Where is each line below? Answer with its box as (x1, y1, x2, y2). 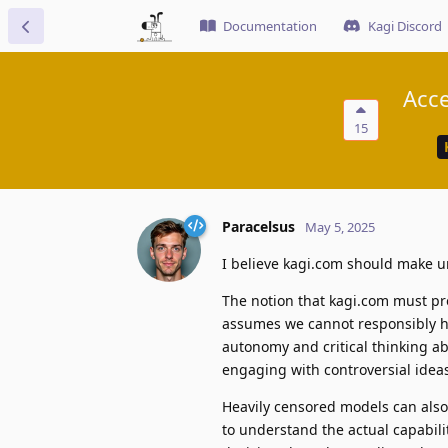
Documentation (223, 17, 317, 35)
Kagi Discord (368, 17, 442, 35)
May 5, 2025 (305, 217, 375, 236)
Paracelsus (222, 216, 295, 236)
